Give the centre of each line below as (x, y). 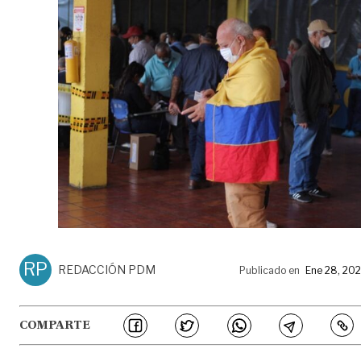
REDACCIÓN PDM (107, 269)
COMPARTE (55, 325)
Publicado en (270, 270)
